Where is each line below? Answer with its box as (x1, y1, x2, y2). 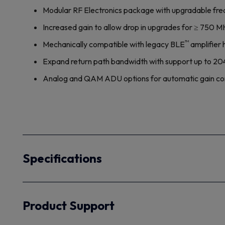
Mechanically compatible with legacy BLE (43, 39, 185, 49)
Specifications (23, 151, 102, 166)
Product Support (23, 198, 115, 213)
